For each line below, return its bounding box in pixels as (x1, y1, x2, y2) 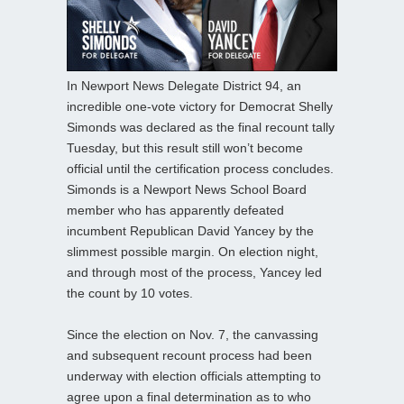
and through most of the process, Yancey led (67, 264, 322, 280)
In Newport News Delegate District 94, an (67, 78, 301, 93)
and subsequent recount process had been (67, 347, 312, 363)
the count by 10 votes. (67, 285, 193, 300)
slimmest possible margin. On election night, (67, 243, 318, 259)
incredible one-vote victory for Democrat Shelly (67, 98, 333, 114)
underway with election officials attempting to (67, 368, 321, 383)
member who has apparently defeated (67, 202, 284, 217)
